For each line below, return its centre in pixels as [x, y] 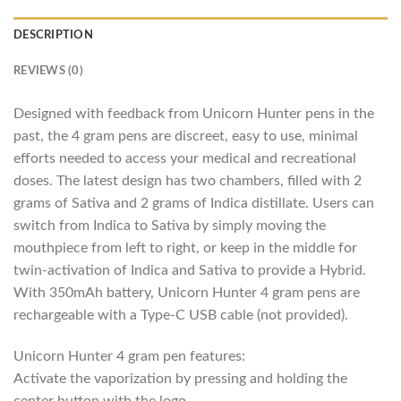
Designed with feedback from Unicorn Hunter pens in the [194, 114]
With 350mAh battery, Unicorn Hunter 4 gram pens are [187, 293]
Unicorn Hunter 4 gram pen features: [129, 357]
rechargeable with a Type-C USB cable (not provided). [181, 316]
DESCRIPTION [53, 35]
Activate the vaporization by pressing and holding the [180, 379]
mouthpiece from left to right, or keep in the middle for [185, 248]
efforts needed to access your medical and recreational [185, 159]
